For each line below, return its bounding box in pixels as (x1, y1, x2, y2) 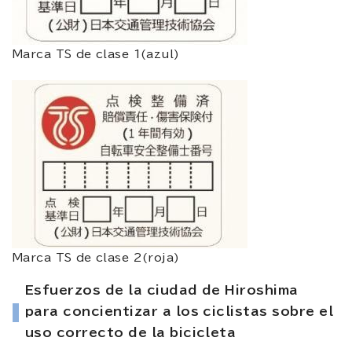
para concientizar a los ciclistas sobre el (25, 304, 334, 317)
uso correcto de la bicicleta (25, 325, 236, 339)
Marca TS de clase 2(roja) (12, 251, 180, 263)
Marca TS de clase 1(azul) (12, 48, 180, 60)
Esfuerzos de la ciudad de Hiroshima (25, 283, 299, 296)
